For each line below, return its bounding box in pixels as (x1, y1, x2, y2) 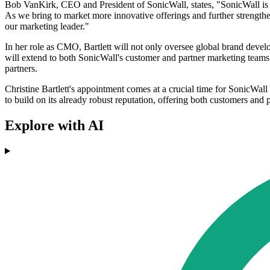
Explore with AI (5, 117, 104, 133)
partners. (5, 63, 37, 74)
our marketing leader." (5, 21, 89, 32)
